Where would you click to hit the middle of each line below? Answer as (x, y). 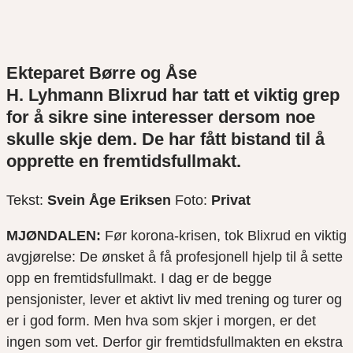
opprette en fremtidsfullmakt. (124, 162)
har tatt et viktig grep (253, 95)
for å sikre (50, 117)
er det (296, 321)
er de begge (234, 279)
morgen (248, 321)
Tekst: (27, 201)
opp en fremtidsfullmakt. (84, 279)
